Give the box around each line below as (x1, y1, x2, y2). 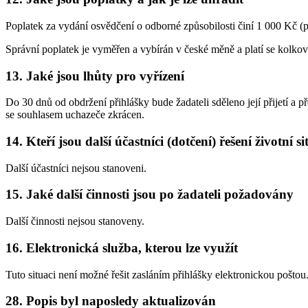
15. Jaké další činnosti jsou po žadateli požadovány (5, 187, 294, 202)
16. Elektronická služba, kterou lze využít (5, 240, 238, 255)
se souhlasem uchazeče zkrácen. (5, 109, 144, 121)
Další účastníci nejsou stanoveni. (5, 162, 146, 174)
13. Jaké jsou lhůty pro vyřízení (5, 68, 184, 83)
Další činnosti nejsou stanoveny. (5, 215, 144, 228)
